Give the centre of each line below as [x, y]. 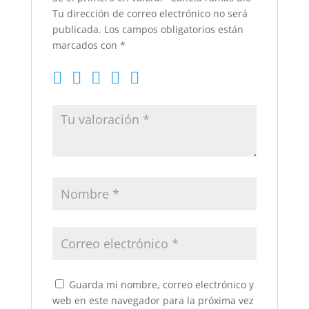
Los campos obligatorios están [173, 29]
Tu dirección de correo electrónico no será [150, 13]
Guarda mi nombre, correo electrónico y [161, 285]
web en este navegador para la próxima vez [153, 300]
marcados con [86, 45]
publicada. [77, 29]
